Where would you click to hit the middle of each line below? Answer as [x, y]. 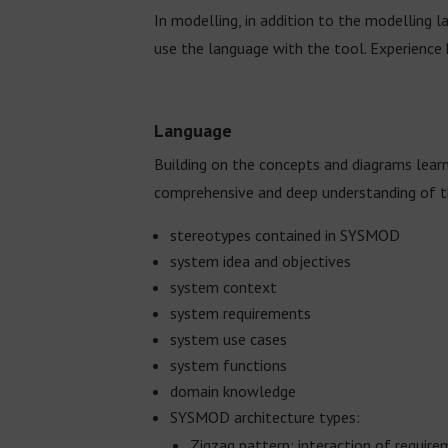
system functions [229, 364]
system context [224, 286]
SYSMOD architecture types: [265, 416]
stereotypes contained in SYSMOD [285, 234]
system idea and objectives [261, 260]
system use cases [229, 338]
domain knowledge [233, 390]
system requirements [241, 312]
